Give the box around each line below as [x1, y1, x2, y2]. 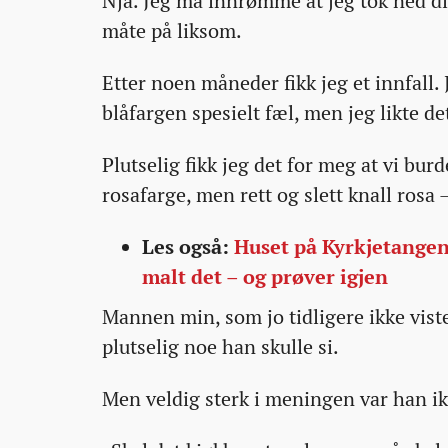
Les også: [142, 234, 234, 260]
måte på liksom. [102, 18, 242, 44]
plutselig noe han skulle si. [102, 334, 339, 360]
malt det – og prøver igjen [142, 264, 388, 290]
